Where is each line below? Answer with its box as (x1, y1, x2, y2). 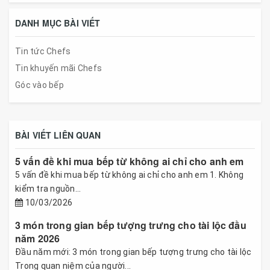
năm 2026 (15, 231, 60, 245)
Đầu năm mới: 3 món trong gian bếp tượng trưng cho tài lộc (15, 246, 252, 257)
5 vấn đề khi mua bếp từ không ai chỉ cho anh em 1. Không (15, 169, 243, 180)
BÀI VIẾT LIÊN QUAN (15, 128, 101, 141)
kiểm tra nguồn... (15, 183, 81, 193)
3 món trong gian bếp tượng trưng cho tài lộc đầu (15, 218, 246, 232)
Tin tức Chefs (15, 46, 71, 56)
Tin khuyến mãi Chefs (15, 63, 102, 73)
